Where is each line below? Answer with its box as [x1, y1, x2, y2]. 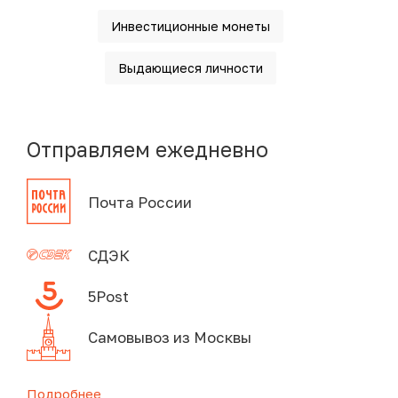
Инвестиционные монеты [110, 19, 270, 35]
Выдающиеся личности [117, 60, 263, 76]
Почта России [87, 192, 192, 211]
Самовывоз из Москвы [87, 327, 251, 346]
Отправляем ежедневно [27, 137, 268, 163]
